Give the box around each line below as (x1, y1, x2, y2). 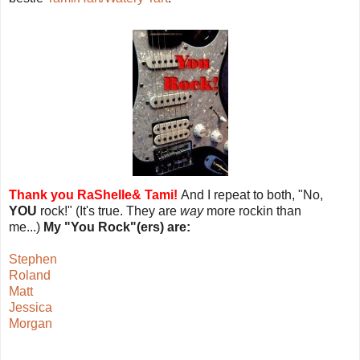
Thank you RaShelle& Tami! (9, 187, 178, 202)
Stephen (9, 252, 57, 266)
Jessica (9, 300, 52, 314)
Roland (9, 268, 51, 282)
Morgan (9, 316, 52, 330)
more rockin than (203, 203, 301, 218)
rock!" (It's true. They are (37, 203, 180, 218)
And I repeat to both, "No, (178, 187, 323, 202)
